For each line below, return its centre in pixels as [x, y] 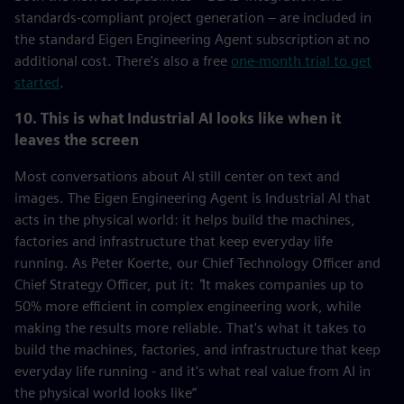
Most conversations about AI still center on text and [177, 176]
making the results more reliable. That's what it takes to [190, 328]
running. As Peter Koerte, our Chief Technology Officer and [197, 263]
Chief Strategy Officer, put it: [106, 285]
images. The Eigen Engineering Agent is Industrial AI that [193, 198]
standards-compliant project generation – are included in [193, 18]
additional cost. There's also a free [123, 61]
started [37, 83]
